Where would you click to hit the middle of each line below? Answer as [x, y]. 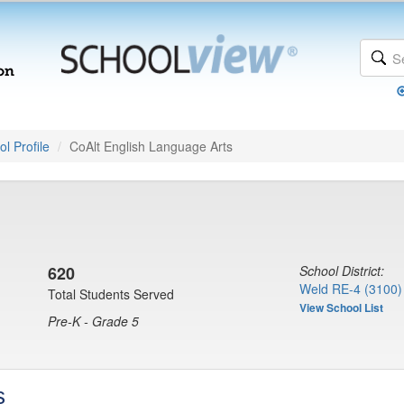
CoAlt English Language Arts [151, 146]
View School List [341, 308]
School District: [342, 271]
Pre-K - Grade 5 [93, 321]
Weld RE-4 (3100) [351, 289]
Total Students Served [111, 294]
